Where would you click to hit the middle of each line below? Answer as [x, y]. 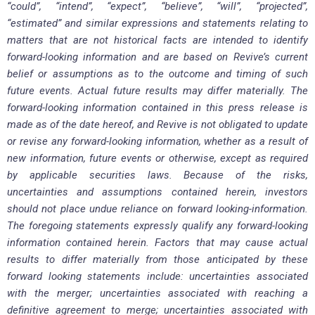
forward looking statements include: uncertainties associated [157, 277]
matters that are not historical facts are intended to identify [157, 40]
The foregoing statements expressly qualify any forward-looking [157, 226]
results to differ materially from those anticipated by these [157, 260]
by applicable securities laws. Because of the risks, [157, 175]
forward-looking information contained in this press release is [157, 108]
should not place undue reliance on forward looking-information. [157, 209]
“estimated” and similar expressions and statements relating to [157, 24]
